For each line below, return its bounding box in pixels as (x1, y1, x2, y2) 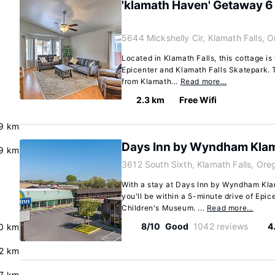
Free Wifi (179, 95, 217, 105)
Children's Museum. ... (122, 203, 207, 212)
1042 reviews (193, 221, 249, 231)
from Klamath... (122, 77, 180, 86)
